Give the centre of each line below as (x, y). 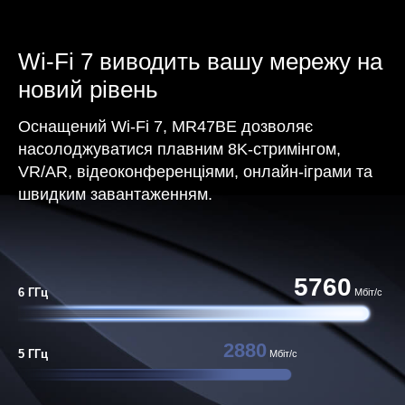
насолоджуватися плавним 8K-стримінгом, (179, 149)
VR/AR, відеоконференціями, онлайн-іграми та (195, 171)
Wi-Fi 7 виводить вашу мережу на (200, 61)
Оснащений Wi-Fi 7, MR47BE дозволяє (165, 126)
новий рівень (88, 89)
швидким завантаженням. (115, 194)
